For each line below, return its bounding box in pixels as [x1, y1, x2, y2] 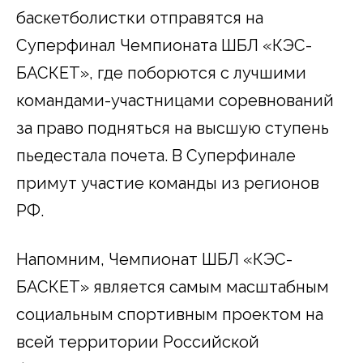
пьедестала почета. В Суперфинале [16, 145, 296, 165]
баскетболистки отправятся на [16, 7, 263, 28]
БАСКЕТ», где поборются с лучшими [16, 62, 306, 83]
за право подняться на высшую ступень [16, 117, 329, 138]
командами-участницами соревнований [16, 90, 334, 110]
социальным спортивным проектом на [16, 304, 323, 324]
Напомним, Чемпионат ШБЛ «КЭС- [16, 249, 293, 269]
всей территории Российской [16, 331, 259, 352]
